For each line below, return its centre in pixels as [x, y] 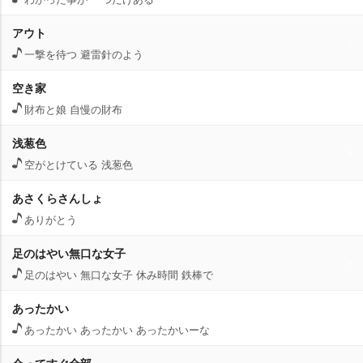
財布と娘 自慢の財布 [73, 109]
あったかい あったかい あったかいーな [117, 329]
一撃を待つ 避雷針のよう [84, 54]
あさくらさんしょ [58, 198]
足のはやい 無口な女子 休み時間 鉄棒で [119, 274]
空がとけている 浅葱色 [79, 164]
